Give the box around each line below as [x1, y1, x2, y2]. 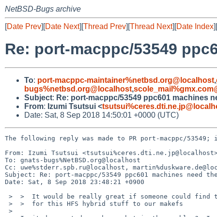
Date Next [45, 22, 79, 31]
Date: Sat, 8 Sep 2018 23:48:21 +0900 [5, 178, 144, 186]
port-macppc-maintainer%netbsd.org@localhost [37, 76, 214, 84]
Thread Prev [83, 22, 126, 31]
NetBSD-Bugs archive [5, 5, 81, 13]
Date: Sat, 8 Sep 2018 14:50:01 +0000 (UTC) [24, 110, 179, 119]
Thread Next [130, 22, 172, 31]
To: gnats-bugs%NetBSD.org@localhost [5, 156, 140, 164]
